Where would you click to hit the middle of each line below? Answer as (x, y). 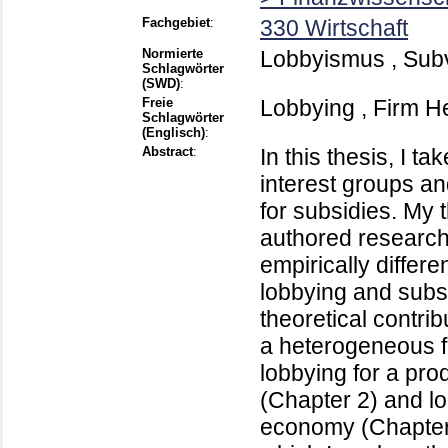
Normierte (172, 54)
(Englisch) (173, 133)
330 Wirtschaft (334, 28)
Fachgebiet (176, 23)
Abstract (167, 152)
